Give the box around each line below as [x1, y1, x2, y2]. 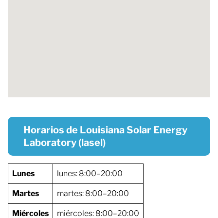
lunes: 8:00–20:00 [57, 168, 123, 178]
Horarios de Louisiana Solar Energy [23, 124, 187, 136]
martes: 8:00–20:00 [57, 188, 129, 198]
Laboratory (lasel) [23, 136, 106, 148]
